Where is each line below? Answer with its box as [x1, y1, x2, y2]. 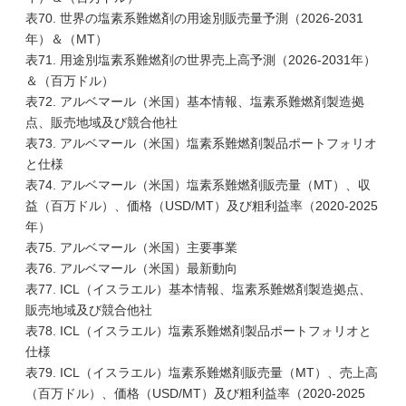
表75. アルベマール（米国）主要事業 [25, 240, 237, 255]
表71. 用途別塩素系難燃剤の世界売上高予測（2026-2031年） [25, 53, 376, 67]
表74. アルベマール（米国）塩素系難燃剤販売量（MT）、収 [25, 178, 371, 192]
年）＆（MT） [25, 32, 108, 46]
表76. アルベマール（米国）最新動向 [25, 261, 237, 275]
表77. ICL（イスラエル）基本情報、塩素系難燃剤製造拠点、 [25, 282, 372, 296]
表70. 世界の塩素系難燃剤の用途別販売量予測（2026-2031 [25, 11, 363, 25]
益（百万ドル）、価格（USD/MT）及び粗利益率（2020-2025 [25, 198, 378, 213]
